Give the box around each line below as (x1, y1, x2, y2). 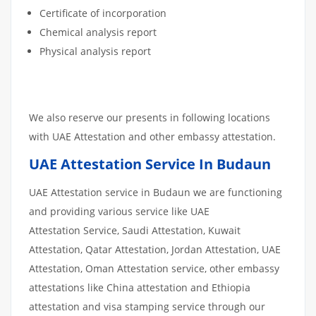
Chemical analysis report (39, 25, 157, 39)
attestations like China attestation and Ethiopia (29, 280, 250, 294)
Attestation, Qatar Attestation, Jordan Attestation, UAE (29, 242, 281, 256)
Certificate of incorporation (39, 6, 166, 20)
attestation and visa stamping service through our (29, 299, 265, 313)
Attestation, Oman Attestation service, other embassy (29, 261, 279, 275)
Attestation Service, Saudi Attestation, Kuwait (29, 223, 241, 237)
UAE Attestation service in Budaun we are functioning (29, 185, 282, 199)
